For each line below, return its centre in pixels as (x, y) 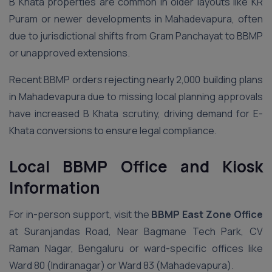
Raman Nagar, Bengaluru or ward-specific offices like (136, 248)
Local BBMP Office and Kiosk (136, 166)
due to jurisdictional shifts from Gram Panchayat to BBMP (136, 36)
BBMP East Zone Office (207, 214)
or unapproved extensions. (70, 53)
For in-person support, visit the (80, 214)
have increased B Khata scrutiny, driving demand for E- (136, 114)
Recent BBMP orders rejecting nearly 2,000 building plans (136, 80)
